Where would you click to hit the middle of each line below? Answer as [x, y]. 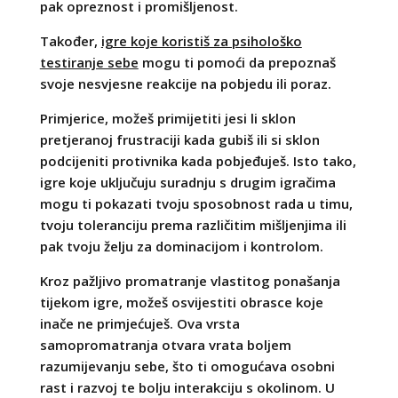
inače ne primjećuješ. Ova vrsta [139, 323]
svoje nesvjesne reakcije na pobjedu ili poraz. [185, 83]
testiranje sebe [89, 62]
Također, [70, 40]
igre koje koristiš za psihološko [201, 40]
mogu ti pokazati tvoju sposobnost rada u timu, [196, 203]
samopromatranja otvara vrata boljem [165, 344]
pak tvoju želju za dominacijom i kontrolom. [181, 246]
